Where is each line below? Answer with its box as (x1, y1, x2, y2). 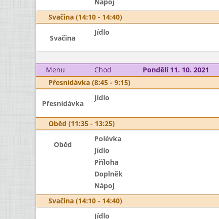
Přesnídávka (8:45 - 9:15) (48, 78, 131, 87)
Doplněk (94, 169, 123, 178)
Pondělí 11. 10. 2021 (142, 65, 209, 74)
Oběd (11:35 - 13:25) (48, 119, 115, 128)
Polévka (94, 134, 121, 143)
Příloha (94, 157, 118, 167)
